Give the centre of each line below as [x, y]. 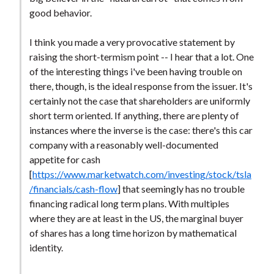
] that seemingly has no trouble [181, 189]
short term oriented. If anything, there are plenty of [134, 116]
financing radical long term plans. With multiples [129, 204]
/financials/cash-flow [73, 189]
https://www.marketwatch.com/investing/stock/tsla [142, 174]
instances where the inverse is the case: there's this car [141, 130]
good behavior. [60, 13]
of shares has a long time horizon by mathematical [133, 233]
